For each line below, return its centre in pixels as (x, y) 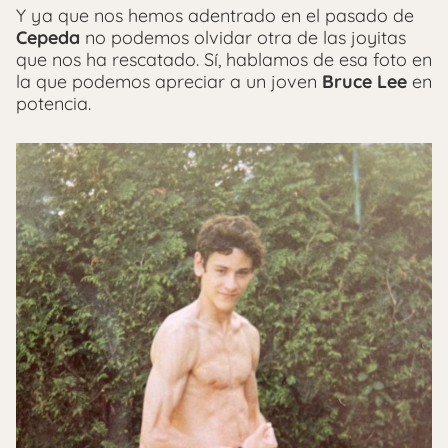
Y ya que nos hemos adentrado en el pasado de (215, 16)
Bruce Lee (364, 82)
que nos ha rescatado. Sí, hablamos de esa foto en (224, 60)
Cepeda (48, 38)
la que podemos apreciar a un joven (169, 82)
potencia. (53, 104)
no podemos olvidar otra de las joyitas (243, 38)
